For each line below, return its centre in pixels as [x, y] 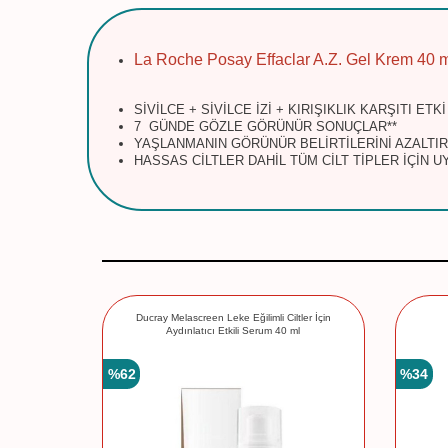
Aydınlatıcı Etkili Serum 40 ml [233, 330]
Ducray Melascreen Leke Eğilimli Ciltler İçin [233, 317]
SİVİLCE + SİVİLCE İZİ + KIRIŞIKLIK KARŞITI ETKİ [290, 109]
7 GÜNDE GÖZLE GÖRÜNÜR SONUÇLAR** [265, 126]
